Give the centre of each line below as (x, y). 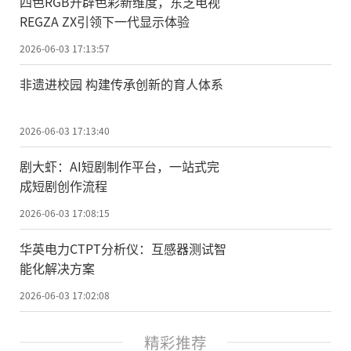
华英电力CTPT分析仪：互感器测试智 (123, 248)
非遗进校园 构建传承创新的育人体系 (121, 83)
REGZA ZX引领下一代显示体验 (105, 22)
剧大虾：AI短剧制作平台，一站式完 (119, 166)
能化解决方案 (57, 268)
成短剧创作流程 (63, 185)
